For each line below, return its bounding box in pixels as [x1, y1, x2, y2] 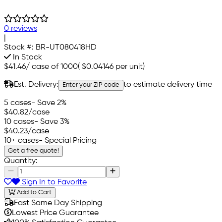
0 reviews [4, 24, 37, 33]
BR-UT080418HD [36, 43, 97, 52]
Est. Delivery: [14, 80, 58, 89]
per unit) [113, 62, 145, 71]
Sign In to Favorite [20, 178, 87, 186]
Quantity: [4, 157, 38, 165]
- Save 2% [31, 99, 66, 107]
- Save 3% [34, 117, 69, 126]
